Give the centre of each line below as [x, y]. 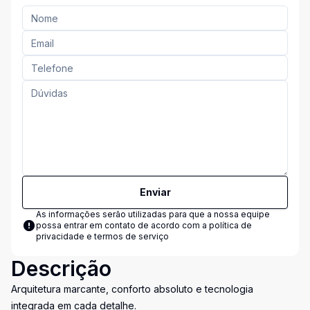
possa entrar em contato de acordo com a [122, 225]
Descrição [61, 268]
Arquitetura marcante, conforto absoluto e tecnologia [132, 289]
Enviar [155, 192]
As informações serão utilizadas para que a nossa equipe [153, 214]
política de [230, 225]
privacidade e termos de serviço [102, 236]
